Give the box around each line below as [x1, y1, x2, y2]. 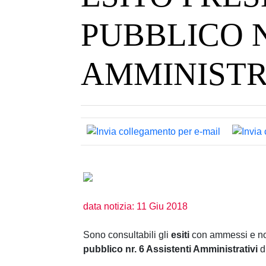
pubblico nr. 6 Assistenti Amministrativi [83, 243, 260, 254]
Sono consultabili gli [83, 229, 171, 240]
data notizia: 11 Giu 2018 [83, 201, 188, 211]
